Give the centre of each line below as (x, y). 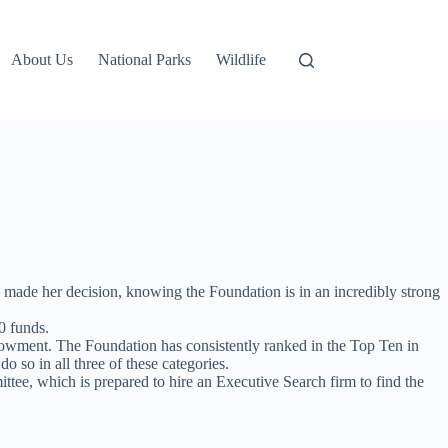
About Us (42, 59)
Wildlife (241, 59)
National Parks (145, 59)
